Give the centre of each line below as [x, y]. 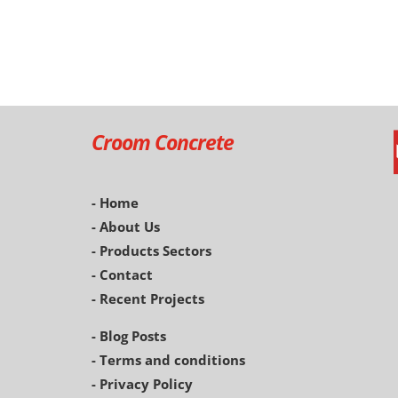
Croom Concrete [162, 143]
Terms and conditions [172, 360]
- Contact [122, 275]
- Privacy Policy [142, 384]
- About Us [125, 227]
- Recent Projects [147, 299]
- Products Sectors [151, 251]
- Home [115, 203]
